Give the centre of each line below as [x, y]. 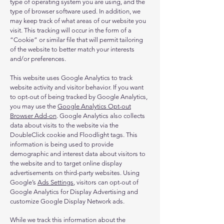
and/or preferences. [38, 59]
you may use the [34, 106]
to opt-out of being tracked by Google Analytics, [79, 97]
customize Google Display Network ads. [67, 201]
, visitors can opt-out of [106, 182]
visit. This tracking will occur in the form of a [71, 30]
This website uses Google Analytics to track [71, 78]
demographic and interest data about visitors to [78, 154]
